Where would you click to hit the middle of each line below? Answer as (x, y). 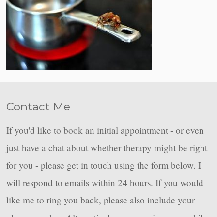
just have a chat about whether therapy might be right (107, 147)
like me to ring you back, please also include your (101, 200)
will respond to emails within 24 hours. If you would (105, 182)
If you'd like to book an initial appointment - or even (105, 130)
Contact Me (39, 106)
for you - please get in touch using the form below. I (104, 165)
